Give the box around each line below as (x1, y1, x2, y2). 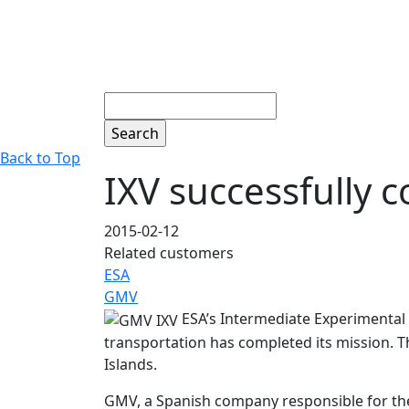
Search (103, 92, 151, 113)
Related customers (104, 243, 234, 264)
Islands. (104, 354, 157, 375)
